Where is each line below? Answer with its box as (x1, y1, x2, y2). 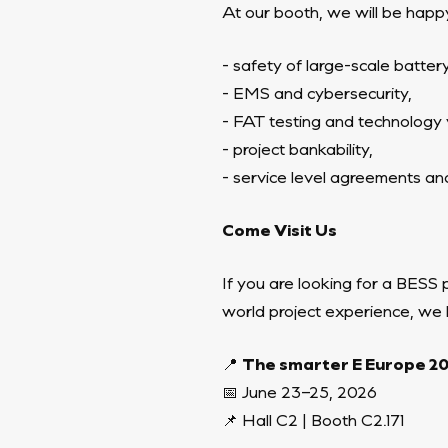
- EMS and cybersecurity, (222, 82, 412, 103)
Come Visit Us (222, 219, 337, 240)
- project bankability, (222, 138, 373, 159)
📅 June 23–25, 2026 (222, 381, 377, 402)
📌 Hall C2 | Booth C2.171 (222, 409, 405, 430)
